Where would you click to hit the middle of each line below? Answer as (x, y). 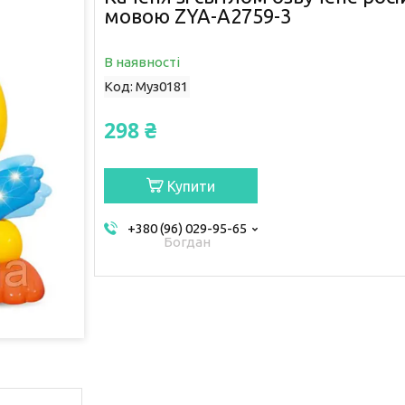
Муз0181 (161, 86)
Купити (191, 186)
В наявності (141, 61)
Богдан (188, 241)
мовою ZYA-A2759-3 (197, 15)
